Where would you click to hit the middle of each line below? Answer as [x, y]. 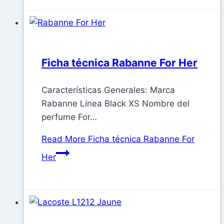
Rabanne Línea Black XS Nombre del [115, 104]
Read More [63, 139]
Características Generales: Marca [108, 90]
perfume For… [69, 117]
